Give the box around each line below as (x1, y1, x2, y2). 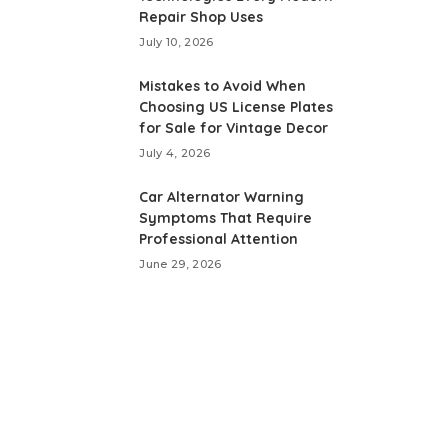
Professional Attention (139, 230, 299, 248)
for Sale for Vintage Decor (139, 119, 329, 137)
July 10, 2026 (139, 35, 214, 49)
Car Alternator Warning (139, 188, 305, 206)
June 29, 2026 (139, 257, 222, 271)
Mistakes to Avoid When (139, 77, 307, 95)
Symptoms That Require (139, 209, 313, 227)
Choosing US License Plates (139, 98, 334, 116)
